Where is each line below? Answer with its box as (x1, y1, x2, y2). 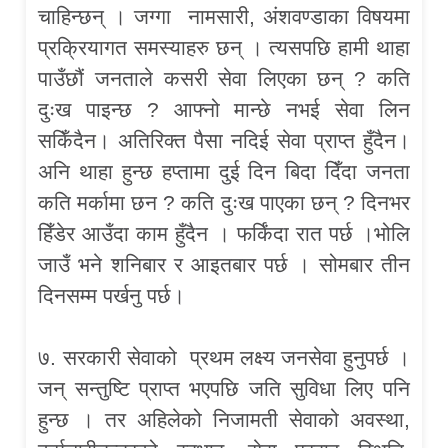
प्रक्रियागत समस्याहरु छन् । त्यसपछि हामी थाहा (38, 36, 410, 60)
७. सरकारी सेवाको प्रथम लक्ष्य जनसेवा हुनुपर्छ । (38, 346, 410, 370)
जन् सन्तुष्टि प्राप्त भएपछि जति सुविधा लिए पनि (38, 377, 410, 401)
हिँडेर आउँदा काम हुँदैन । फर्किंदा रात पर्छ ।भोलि (38, 222, 410, 246)
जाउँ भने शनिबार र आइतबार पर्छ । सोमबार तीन (38, 253, 410, 277)
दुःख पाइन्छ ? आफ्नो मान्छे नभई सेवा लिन (38, 98, 410, 122)
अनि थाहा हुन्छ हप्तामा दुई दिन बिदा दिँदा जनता (38, 160, 410, 184)
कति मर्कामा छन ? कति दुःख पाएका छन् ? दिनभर (38, 191, 410, 215)
